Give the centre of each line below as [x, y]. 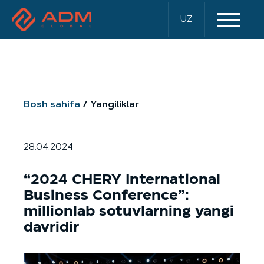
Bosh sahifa [52, 105]
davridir [51, 227]
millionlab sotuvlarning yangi [129, 211]
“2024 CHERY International [122, 179]
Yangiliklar [115, 105]
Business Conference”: [106, 195]
